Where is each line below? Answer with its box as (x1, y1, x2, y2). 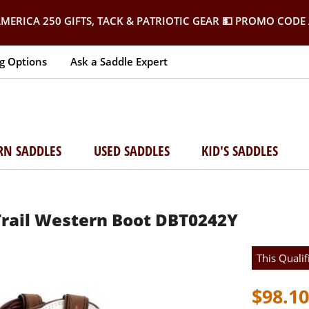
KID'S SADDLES (201, 141, 279, 160)
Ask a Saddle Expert (70, 54, 168, 68)
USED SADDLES (93, 141, 170, 160)
